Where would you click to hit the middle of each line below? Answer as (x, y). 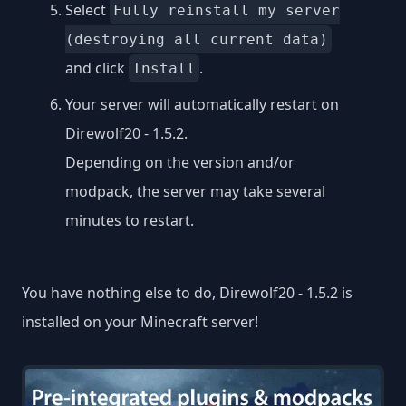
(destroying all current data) (197, 40)
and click (97, 68)
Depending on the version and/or (180, 163)
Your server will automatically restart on (202, 105)
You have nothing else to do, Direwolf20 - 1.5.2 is (187, 293)
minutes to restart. (130, 221)
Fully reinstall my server (227, 11)
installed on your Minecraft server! (140, 322)
